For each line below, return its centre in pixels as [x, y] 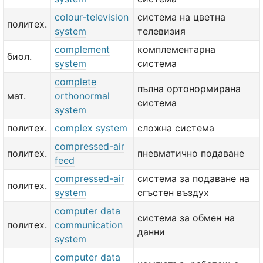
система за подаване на [193, 178]
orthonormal [82, 96]
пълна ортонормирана [189, 89]
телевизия [161, 31]
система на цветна [181, 17]
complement [82, 49]
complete [75, 82]
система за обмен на [186, 218]
